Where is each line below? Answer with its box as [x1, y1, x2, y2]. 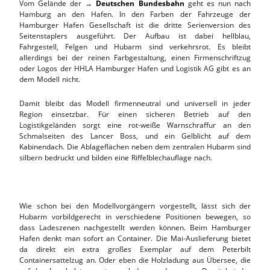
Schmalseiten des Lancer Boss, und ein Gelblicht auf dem [19, 130, 251, 141]
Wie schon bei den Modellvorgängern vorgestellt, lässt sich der [19, 200, 251, 211]
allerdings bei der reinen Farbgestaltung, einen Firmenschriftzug [19, 52, 251, 63]
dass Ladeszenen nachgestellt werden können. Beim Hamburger [19, 222, 251, 233]
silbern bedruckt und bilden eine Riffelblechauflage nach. [19, 152, 212, 163]
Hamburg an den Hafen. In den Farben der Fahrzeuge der [19, 8, 251, 19]
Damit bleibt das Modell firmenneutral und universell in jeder [19, 98, 251, 108]
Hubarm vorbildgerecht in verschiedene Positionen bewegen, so [19, 211, 251, 222]
